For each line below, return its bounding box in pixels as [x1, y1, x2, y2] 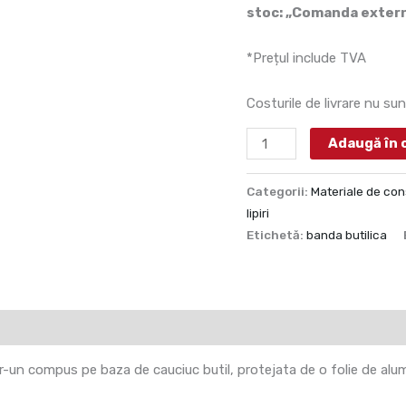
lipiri [246, 205, 270, 220]
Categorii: [246, 183, 312, 198]
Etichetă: [246, 227, 307, 242]
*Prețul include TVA [246, 49, 367, 66]
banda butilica [306, 227, 388, 242]
